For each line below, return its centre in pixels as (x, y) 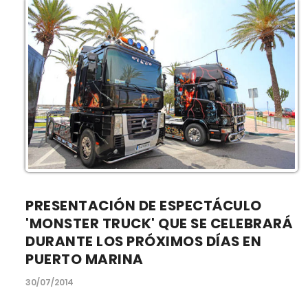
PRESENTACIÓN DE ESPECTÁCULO (144, 206)
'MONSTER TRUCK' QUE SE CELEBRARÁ (159, 224)
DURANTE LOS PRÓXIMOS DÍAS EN (144, 242)
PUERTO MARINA (85, 260)
